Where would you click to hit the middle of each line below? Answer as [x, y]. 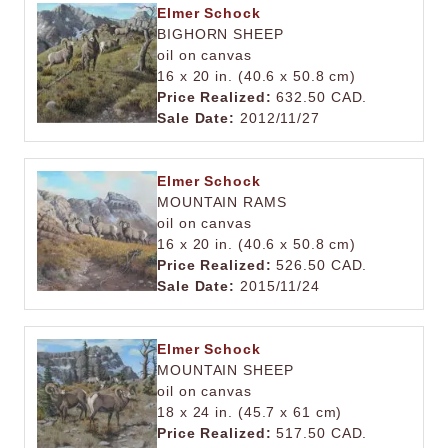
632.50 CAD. [319, 97]
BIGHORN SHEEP [220, 34]
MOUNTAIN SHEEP [225, 370]
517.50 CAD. [319, 433]
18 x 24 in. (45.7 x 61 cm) [250, 412]
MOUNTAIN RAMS [222, 202]
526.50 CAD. [319, 265]
